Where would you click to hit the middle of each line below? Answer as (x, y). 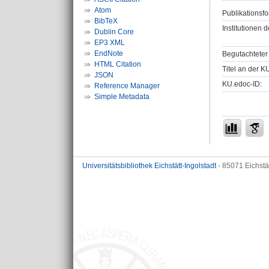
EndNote (109, 53)
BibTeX (106, 21)
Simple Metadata (122, 97)
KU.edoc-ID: (242, 84)
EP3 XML (110, 43)
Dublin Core (114, 32)
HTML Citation (118, 64)
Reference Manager (127, 86)
